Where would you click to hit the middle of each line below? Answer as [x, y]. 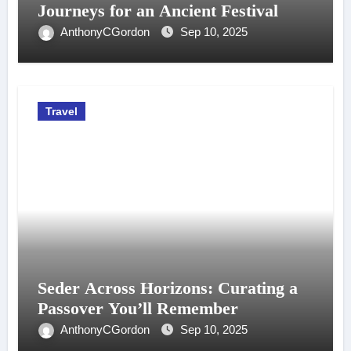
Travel [61, 111]
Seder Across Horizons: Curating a [167, 288]
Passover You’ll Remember [138, 308]
